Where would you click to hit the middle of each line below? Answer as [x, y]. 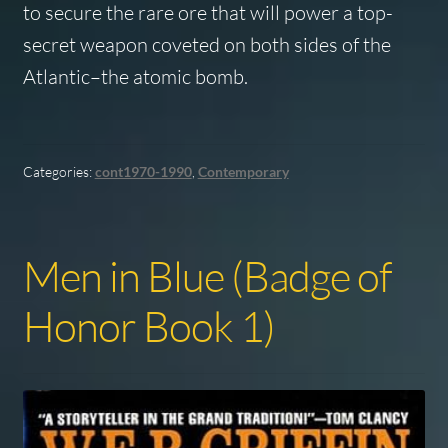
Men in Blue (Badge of [207, 275]
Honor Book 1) [148, 325]
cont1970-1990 [143, 171]
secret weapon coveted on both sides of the [206, 44]
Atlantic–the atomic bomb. [135, 76]
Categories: [58, 171]
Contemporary [243, 171]
